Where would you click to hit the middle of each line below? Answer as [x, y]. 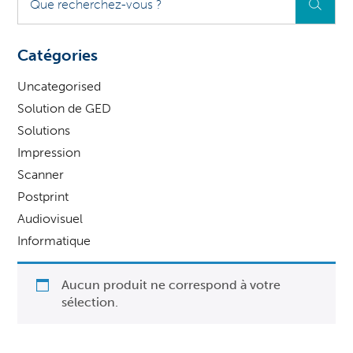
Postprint [43, 197]
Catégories [58, 56]
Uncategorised [59, 87]
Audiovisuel [50, 219]
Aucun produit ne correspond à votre [171, 285]
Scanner [41, 175]
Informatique [54, 241]
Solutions [44, 131]
